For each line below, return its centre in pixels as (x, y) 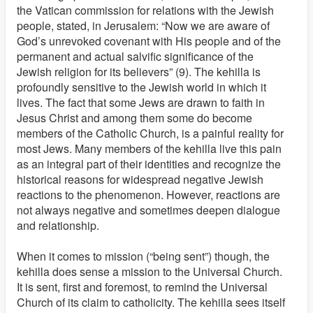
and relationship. (58, 225)
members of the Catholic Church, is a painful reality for (150, 133)
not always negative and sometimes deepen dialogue (148, 210)
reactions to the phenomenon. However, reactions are (148, 195)
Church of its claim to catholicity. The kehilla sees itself (151, 302)
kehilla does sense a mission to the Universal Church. (150, 271)
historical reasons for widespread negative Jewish (140, 179)
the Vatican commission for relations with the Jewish (145, 10)
